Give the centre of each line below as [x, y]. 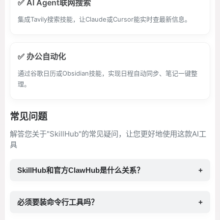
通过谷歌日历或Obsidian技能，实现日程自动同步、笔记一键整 [108, 73]
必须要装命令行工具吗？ [58, 202]
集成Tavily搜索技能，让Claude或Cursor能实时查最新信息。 [104, 19]
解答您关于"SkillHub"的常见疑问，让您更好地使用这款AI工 [108, 134]
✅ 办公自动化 [42, 56]
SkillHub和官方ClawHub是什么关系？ [81, 170]
